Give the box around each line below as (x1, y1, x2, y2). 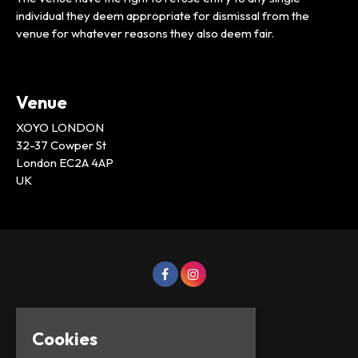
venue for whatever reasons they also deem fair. (16, 25, 274, 41)
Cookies (32, 327, 97, 350)
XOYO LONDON (16, 119, 104, 135)
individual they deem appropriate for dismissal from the (16, 7, 309, 23)
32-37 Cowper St (16, 137, 106, 153)
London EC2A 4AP (16, 154, 113, 170)
